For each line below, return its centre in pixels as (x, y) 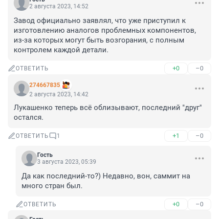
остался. (29, 118)
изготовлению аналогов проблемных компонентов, (105, 31)
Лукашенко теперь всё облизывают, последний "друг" (108, 108)
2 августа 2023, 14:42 (59, 95)
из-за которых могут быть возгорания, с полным (99, 40)
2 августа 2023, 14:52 (59, 7)
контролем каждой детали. (61, 50)
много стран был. (52, 186)
